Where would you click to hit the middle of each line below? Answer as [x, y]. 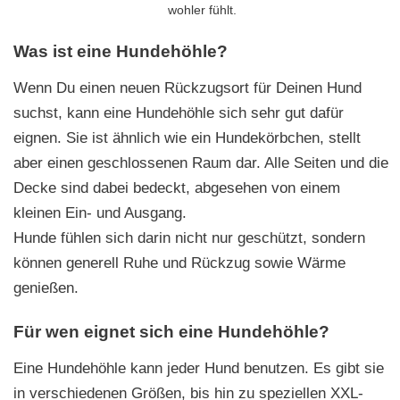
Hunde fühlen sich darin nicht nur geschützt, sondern [189, 238]
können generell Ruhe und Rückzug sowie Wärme [179, 263]
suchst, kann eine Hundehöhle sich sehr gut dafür [179, 113]
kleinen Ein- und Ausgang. [100, 213]
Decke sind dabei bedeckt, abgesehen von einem [177, 188]
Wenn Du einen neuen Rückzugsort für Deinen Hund [187, 88]
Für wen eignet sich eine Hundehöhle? [171, 332]
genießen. [46, 288]
